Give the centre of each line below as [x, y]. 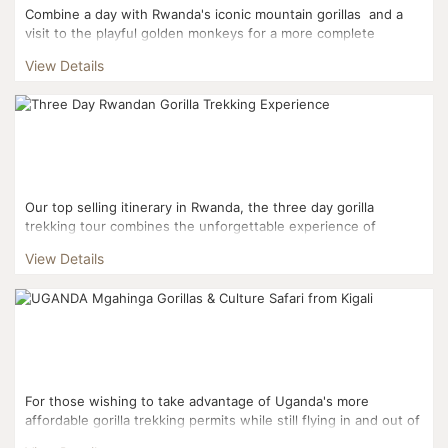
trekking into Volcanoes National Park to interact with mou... [213, 245]
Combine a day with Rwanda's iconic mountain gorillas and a [214, 14]
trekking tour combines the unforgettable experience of [201, 226]
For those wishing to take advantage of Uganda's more [197, 400]
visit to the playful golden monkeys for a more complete [200, 33]
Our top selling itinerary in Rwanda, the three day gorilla [200, 207]
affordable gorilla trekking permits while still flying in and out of [223, 419]
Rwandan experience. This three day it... [154, 52]
